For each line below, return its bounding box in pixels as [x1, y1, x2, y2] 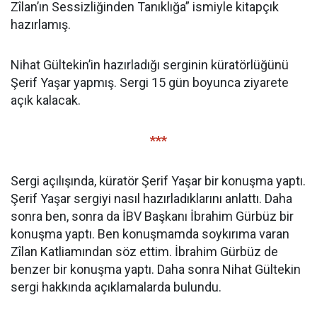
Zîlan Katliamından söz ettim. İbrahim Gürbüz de [11, 244, 278, 259]
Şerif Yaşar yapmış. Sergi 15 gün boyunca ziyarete [11, 75, 289, 90]
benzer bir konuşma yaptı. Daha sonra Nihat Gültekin [11, 262, 301, 277]
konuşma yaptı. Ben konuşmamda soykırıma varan [11, 226, 289, 241]
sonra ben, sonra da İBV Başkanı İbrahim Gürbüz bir [11, 209, 294, 224]
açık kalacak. [11, 93, 81, 108]
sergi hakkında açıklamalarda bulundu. [11, 279, 221, 294]
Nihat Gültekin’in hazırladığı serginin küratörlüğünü [11, 57, 289, 72]
